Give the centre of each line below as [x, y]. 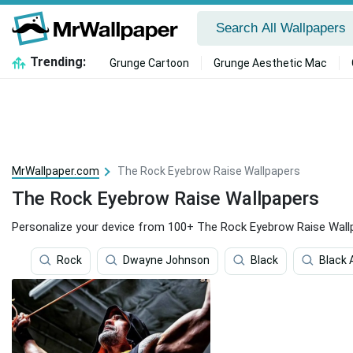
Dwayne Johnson [166, 260]
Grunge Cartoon [149, 63]
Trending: [58, 62]
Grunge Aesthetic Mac [270, 63]
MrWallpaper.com [56, 171]
